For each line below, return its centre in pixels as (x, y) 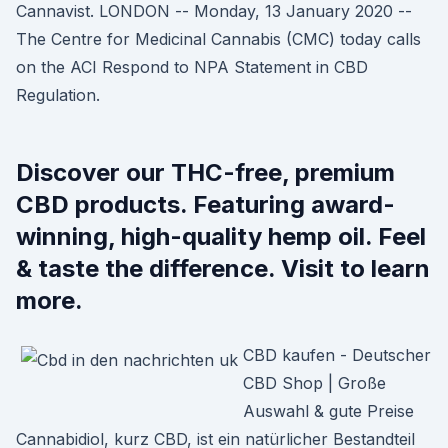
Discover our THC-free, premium (205, 172)
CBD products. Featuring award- (205, 204)
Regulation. (58, 95)
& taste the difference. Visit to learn (223, 268)
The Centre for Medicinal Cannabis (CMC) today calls (218, 39)
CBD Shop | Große (314, 383)
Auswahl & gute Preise (328, 411)
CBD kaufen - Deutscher (337, 355)
